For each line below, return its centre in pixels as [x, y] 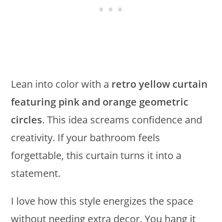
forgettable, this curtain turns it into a [96, 156]
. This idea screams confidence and [122, 120]
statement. [36, 173]
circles [27, 120]
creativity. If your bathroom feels [86, 138]
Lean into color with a [61, 84]
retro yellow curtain [160, 84]
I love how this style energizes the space [102, 201]
